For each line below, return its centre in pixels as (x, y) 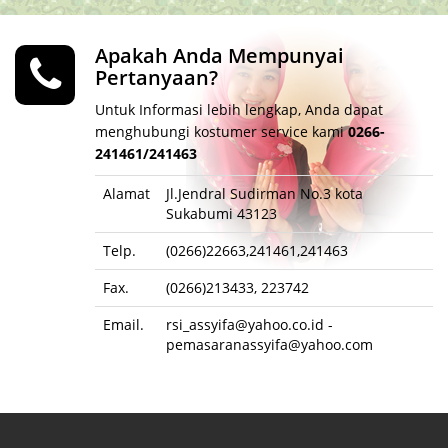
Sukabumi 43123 (221, 213)
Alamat (126, 193)
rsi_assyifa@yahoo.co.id (245, 324)
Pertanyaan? (156, 77)
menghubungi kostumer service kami (221, 131)
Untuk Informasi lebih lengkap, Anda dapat (239, 109)
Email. (123, 324)
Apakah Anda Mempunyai (219, 55)
